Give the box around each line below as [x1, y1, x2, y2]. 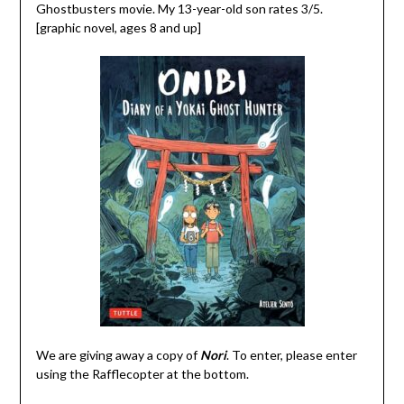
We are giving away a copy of [35, 346, 200, 363]
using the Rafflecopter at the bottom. [35, 365, 249, 381]
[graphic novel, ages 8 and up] [35, 19, 201, 35]
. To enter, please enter [225, 346, 357, 363]
